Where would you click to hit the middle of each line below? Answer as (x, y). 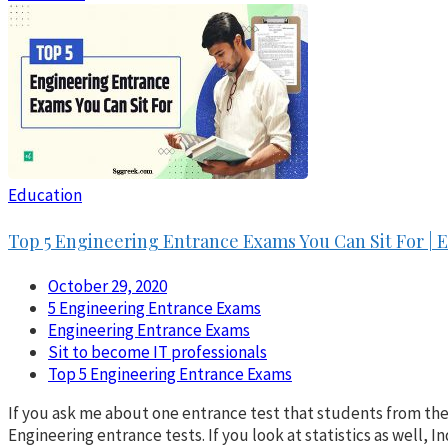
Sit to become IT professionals (157, 352)
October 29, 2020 (107, 286)
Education (45, 194)
